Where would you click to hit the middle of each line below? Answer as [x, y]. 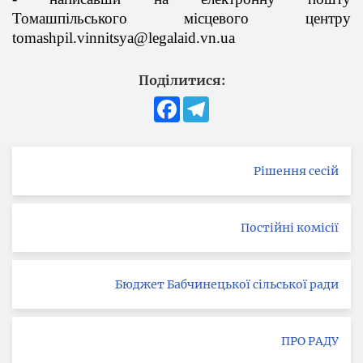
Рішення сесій [296, 171]
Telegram [237, 103]
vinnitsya [105, 38]
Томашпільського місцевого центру [181, 18]
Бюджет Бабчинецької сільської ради [227, 284]
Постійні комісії [290, 228]
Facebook [207, 103]
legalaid [172, 38]
